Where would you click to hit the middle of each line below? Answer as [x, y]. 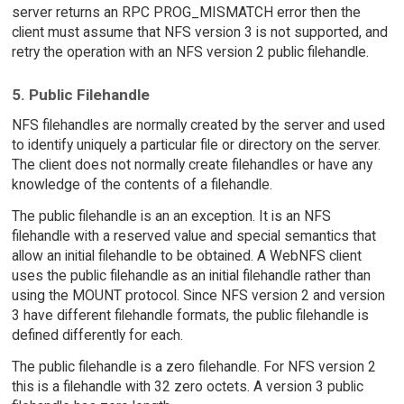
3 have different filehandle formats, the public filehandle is [190, 316]
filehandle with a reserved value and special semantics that [193, 236]
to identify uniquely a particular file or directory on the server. [196, 145]
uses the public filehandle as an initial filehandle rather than [191, 276]
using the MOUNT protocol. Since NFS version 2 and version [198, 296]
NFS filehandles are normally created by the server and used [198, 125]
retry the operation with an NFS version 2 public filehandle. [190, 51]
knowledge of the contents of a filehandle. [142, 185]
